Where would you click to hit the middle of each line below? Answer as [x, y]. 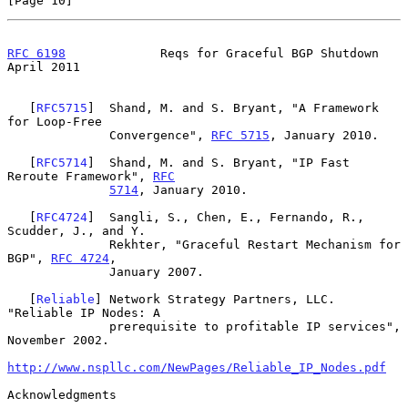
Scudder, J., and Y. [76, 230]
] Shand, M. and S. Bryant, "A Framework [233, 107]
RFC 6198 [36, 53]
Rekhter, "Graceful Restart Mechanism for [58, 244]
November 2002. [58, 340]
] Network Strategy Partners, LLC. [215, 299]
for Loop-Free [55, 121]
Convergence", [160, 135]
